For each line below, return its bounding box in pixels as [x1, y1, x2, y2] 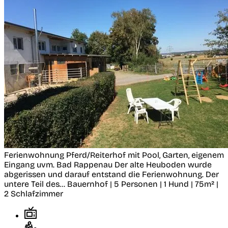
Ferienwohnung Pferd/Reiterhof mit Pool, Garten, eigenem [4, 150, 224, 160]
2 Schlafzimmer [4, 189, 63, 199]
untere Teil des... [4, 179, 65, 189]
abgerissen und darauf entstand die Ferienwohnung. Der [4, 169, 219, 180]
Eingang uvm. [4, 160, 54, 170]
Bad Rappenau [56, 160, 112, 170]
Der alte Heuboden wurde [115, 160, 212, 170]
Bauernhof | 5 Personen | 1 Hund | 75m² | [67, 179, 218, 189]
